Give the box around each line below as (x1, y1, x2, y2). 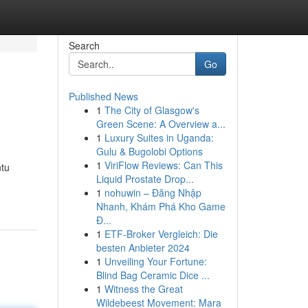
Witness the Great (104, 282, 183, 296)
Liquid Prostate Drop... (96, 172, 194, 186)
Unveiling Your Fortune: (104, 254, 207, 268)
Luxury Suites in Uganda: (104, 131, 214, 144)
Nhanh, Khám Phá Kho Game (96, 199, 225, 213)
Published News (68, 89, 138, 103)
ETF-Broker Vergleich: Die (104, 227, 218, 241)
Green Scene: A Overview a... (96, 117, 225, 131)
